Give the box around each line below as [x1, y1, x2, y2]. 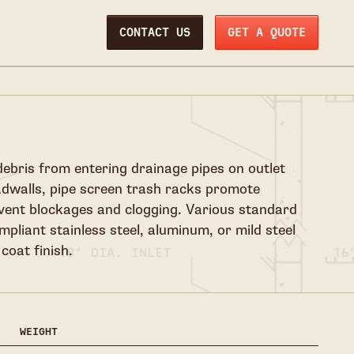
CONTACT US [119, 24, 190, 40]
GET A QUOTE [228, 24, 306, 40]
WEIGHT [20, 324, 58, 339]
